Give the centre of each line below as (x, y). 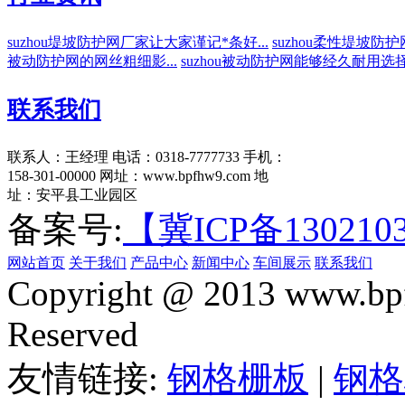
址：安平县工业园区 (72, 194)
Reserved (73, 334)
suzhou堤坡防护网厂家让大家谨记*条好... (138, 42)
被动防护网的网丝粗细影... (92, 61)
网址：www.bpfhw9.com (175, 175)
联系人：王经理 (58, 156)
